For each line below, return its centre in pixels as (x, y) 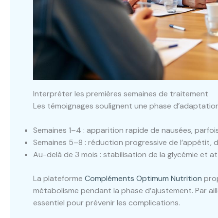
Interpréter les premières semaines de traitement (121, 93)
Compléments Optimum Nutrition (143, 179)
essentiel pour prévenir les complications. (107, 203)
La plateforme (59, 179)
